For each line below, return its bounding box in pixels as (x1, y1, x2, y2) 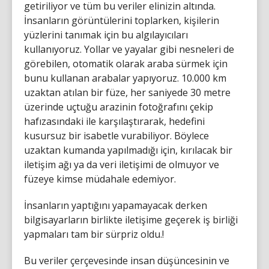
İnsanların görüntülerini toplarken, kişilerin (24, 14, 219, 27)
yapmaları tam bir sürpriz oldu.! (24, 228, 164, 241)
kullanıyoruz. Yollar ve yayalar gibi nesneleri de (24, 43, 234, 56)
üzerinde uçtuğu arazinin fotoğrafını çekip (24, 100, 213, 113)
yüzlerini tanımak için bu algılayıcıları (24, 28, 188, 41)
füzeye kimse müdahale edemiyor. (24, 172, 176, 186)
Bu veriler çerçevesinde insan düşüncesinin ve (24, 254, 229, 267)
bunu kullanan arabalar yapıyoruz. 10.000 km (24, 71, 226, 85)
